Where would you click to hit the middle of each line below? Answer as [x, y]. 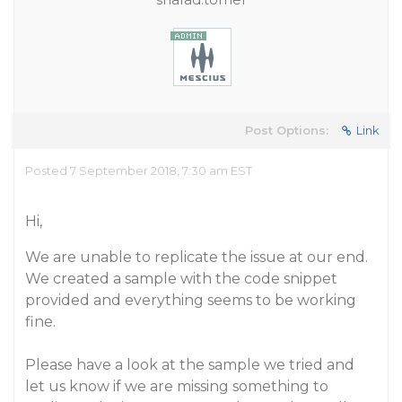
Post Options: [287, 130]
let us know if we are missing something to [177, 386]
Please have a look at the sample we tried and [190, 365]
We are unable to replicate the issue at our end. [197, 257]
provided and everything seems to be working [191, 300]
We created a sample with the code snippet [181, 279]
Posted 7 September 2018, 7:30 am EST [139, 170]
